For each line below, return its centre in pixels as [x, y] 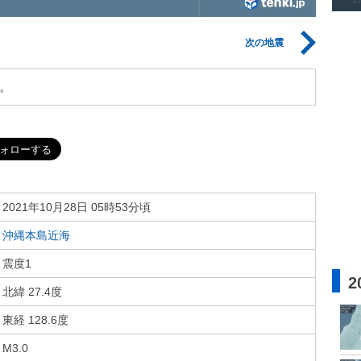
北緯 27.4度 [32, 292]
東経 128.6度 [35, 320]
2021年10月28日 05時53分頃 [77, 207]
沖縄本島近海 [36, 235]
